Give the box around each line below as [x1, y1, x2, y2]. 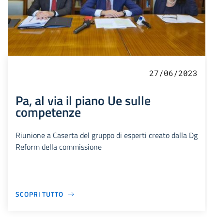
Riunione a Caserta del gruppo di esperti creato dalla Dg [15, 129, 198, 141]
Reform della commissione [15, 141, 102, 153]
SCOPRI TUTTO [15, 189, 63, 200]
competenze [15, 102, 81, 122]
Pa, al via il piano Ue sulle [15, 91, 151, 110]
